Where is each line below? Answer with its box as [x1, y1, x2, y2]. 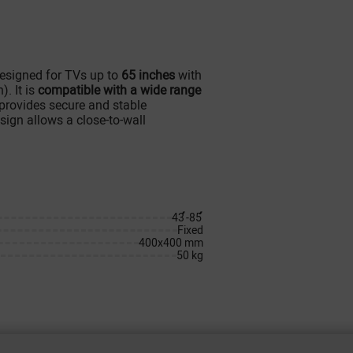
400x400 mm [139, 236, 203, 249]
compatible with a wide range [38, 83, 201, 98]
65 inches [121, 68, 175, 83]
